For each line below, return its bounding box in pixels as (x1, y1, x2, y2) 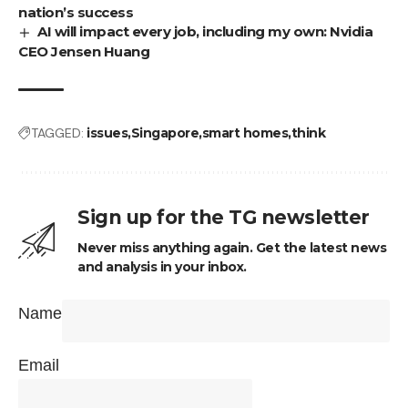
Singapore (130, 124, 199, 141)
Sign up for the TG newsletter (77, 205, 370, 229)
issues (87, 124, 127, 141)
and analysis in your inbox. (77, 258, 247, 275)
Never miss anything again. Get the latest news (77, 239, 386, 256)
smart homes (201, 124, 288, 141)
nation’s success (18, 3, 133, 21)
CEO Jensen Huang (18, 42, 149, 60)
